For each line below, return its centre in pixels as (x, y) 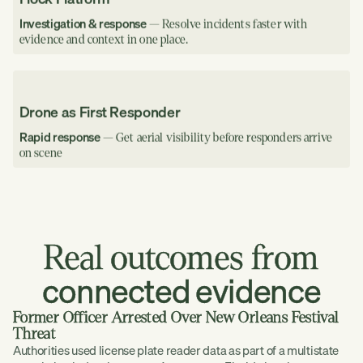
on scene (41, 153)
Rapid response (60, 137)
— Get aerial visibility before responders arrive (216, 137)
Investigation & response (83, 23)
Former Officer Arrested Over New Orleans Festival (176, 318)
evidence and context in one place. (103, 39)
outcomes (177, 259)
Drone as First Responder (100, 112)
